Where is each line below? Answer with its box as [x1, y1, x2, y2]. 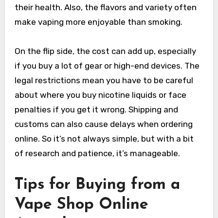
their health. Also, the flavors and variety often [14, 2, 197, 13]
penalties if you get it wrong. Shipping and [14, 105, 178, 115]
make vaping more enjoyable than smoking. [14, 17, 182, 27]
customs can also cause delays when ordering [14, 119, 193, 129]
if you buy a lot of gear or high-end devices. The [14, 61, 200, 71]
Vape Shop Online [14, 197, 148, 213]
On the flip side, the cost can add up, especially [14, 46, 196, 56]
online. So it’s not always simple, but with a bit [14, 134, 194, 144]
